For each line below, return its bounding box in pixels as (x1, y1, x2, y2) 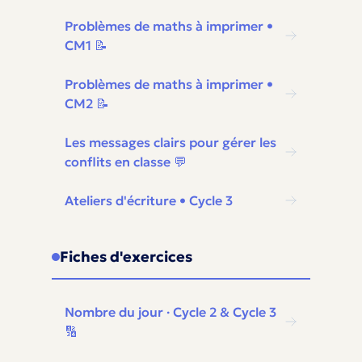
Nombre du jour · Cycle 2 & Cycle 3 (65, 304, 276, 320)
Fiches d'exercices (60, 247, 192, 266)
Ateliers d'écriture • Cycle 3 (65, 192, 233, 208)
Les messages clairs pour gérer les (65, 134, 276, 150)
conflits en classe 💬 (65, 154, 187, 170)
